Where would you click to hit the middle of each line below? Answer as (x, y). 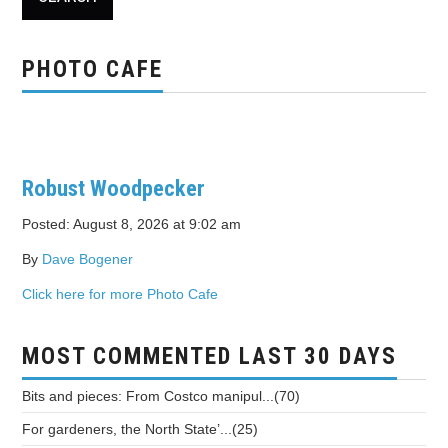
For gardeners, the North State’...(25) (140, 429)
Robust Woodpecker (114, 188)
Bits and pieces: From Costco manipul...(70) (161, 396)
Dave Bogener (88, 259)
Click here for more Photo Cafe (120, 294)
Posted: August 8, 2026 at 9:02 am (132, 224)
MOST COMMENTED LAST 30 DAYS (210, 357)
